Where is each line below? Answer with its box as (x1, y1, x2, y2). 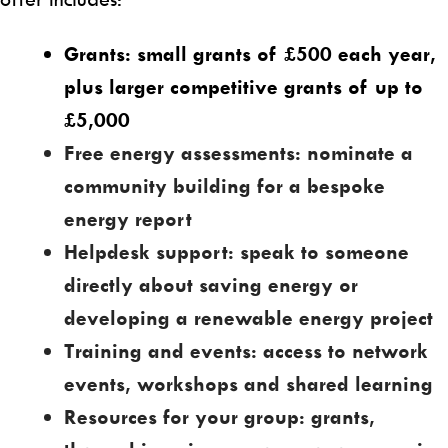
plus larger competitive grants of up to (64, 74, 423, 99)
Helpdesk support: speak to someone (64, 239, 409, 264)
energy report (64, 206, 192, 231)
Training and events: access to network (64, 338, 428, 363)
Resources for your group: (64, 404, 305, 429)
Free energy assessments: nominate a (64, 140, 413, 165)
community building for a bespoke (64, 173, 385, 198)
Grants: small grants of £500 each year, (64, 41, 436, 66)
